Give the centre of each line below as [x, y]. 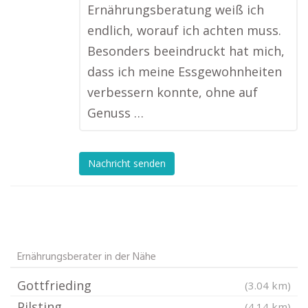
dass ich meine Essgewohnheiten [185, 71]
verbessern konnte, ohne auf [173, 92]
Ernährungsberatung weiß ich [176, 10]
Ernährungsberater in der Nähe [87, 257]
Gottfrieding [54, 285]
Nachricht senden [127, 164]
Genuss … [115, 113]
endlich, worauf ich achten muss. [184, 30]
